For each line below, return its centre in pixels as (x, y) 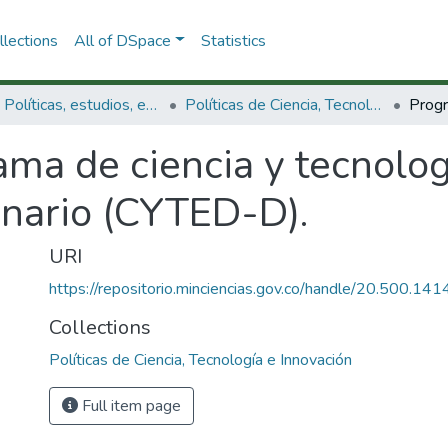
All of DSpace (122, 40)
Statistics (233, 40)
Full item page (129, 406)
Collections (100, 327)
